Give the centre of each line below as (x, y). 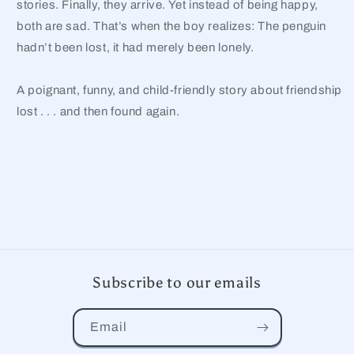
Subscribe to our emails (177, 282)
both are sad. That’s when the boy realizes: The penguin (172, 26)
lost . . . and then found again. (98, 111)
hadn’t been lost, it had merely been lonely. (136, 47)
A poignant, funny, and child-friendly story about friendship (180, 90)
